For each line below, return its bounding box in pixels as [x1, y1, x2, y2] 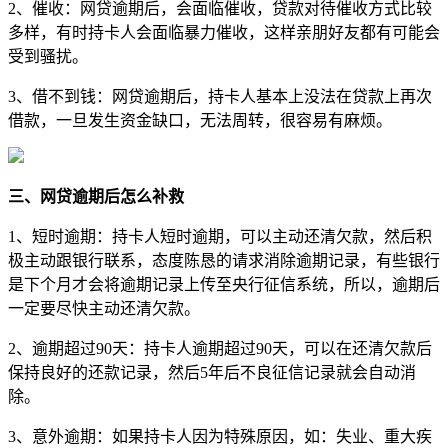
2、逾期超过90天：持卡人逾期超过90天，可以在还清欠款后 [8, 339, 432, 357]
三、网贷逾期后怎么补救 [8, 187, 184, 205]
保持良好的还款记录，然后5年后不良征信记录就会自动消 [8, 363, 416, 381]
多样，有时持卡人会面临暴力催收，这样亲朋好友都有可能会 [8, 23, 440, 41]
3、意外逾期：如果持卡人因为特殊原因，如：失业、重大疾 [8, 427, 432, 445]
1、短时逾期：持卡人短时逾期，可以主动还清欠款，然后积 [8, 227, 432, 245]
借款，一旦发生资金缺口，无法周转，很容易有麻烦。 [8, 111, 392, 129]
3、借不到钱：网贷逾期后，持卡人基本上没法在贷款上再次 [8, 87, 432, 105]
